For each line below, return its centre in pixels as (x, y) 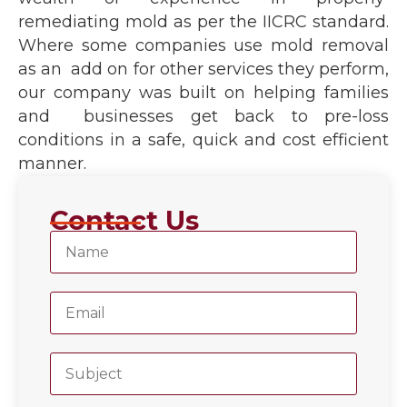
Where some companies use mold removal (203, 45)
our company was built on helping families (203, 93)
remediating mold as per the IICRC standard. (203, 22)
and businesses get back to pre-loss (203, 116)
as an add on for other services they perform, (203, 69)
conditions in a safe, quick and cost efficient (203, 140)
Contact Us (124, 220)
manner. (52, 164)
